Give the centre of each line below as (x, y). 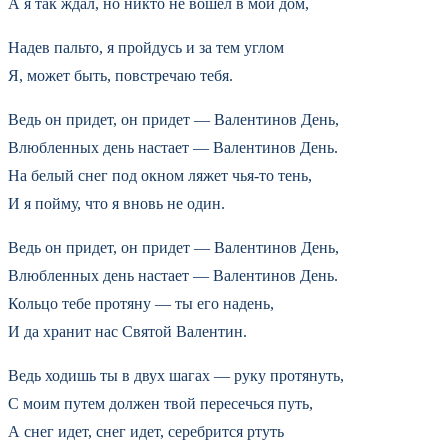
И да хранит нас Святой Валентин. (127, 331)
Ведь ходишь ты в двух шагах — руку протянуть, (176, 375)
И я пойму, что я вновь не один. (116, 203)
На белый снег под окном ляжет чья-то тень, (160, 175)
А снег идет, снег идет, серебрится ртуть (146, 431)
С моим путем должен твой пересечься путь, (160, 403)
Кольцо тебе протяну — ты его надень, (141, 303)
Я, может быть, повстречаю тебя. (120, 75)
